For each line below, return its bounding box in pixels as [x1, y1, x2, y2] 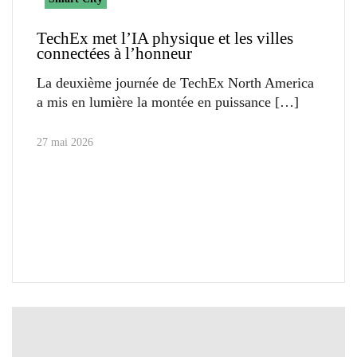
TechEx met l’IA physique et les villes [37, 29, 293, 49]
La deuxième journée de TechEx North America [37, 75, 314, 92]
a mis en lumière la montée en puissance [37, 94, 271, 111]
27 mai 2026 [37, 136, 93, 149]
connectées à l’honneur [37, 44, 192, 64]
